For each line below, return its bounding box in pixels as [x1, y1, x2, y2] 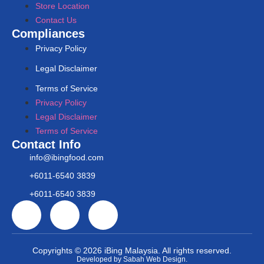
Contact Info [12, 138, 81, 151]
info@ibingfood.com [29, 153, 104, 163]
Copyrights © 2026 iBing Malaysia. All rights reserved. [32, 246, 232, 256]
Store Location [35, 1, 90, 11]
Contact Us [35, 15, 77, 25]
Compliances [12, 27, 85, 41]
